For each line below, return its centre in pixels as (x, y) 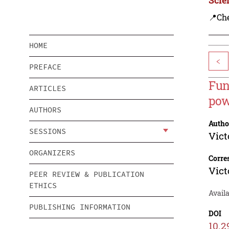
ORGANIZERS (52, 153)
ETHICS (43, 186)
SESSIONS (48, 131)
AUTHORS (45, 110)
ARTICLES (48, 88)
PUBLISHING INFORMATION (80, 207)
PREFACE (45, 67)
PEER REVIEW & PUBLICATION (87, 174)
